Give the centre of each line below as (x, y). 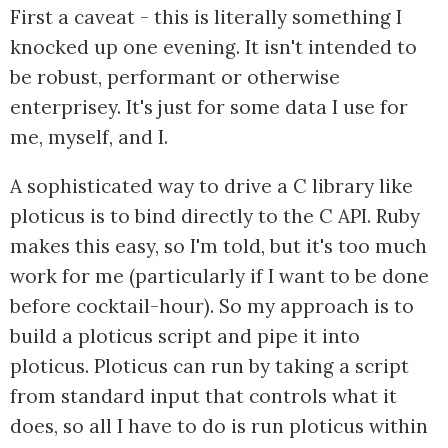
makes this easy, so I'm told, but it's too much (218, 246)
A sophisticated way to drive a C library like (211, 186)
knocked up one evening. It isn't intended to (213, 47)
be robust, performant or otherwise (175, 77)
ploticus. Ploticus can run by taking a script (209, 366)
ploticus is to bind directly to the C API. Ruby (215, 216)
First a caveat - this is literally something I (206, 17)
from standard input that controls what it (203, 396)
